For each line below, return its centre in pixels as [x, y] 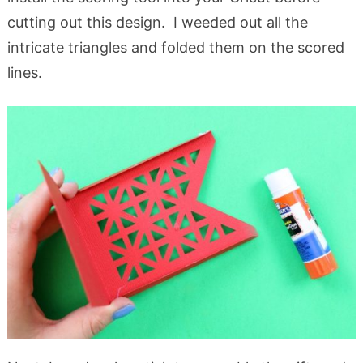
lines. [24, 72]
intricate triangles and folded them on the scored [175, 47]
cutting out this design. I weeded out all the [157, 22]
